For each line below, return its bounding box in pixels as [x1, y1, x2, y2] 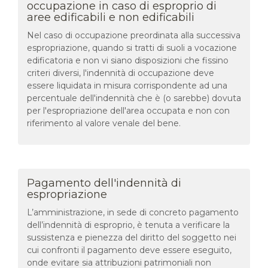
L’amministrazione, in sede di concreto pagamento [27, 206, 239, 218]
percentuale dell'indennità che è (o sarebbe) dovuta [27, 92, 241, 103]
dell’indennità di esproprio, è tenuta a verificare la [27, 219, 230, 230]
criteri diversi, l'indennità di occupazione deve [27, 67, 214, 78]
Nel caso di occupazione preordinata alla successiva [27, 29, 240, 41]
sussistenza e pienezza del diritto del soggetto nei [27, 232, 236, 243]
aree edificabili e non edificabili [27, 10, 194, 24]
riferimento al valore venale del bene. [27, 117, 181, 129]
